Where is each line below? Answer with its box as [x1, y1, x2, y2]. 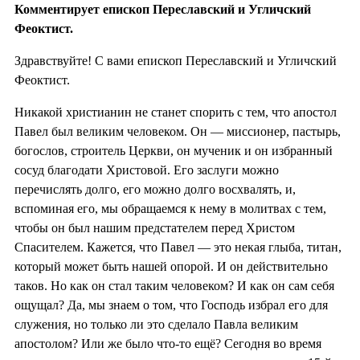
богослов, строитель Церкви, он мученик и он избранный [14, 143, 333, 157]
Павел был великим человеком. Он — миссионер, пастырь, [14, 124, 341, 138]
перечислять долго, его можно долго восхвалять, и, [14, 182, 296, 196]
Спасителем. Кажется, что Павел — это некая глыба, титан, [14, 239, 342, 254]
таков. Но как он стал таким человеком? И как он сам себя [14, 278, 334, 292]
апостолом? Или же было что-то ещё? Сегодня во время [14, 336, 321, 350]
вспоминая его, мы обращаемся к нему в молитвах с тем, [14, 201, 326, 215]
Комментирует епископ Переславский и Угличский [14, 2, 311, 16]
